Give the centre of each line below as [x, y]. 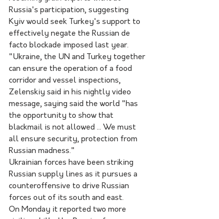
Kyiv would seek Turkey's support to [76, 22]
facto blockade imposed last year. [69, 45]
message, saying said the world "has [74, 104]
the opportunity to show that [62, 116]
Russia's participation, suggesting [70, 10]
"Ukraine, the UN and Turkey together [78, 57]
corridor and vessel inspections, [66, 80]
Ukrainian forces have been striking [72, 163]
